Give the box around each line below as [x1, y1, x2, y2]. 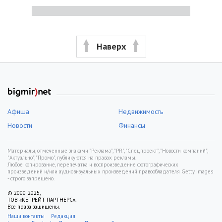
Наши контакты [7, 212, 45, 220]
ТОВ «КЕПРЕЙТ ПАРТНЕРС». [7, 196, 76, 203]
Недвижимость [118, 107, 163, 116]
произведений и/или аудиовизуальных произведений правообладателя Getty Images [7, 167, 213, 175]
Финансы [118, 120, 145, 130]
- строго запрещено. [7, 174, 55, 182]
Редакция [51, 212, 75, 220]
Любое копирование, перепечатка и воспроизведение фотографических [7, 161, 178, 168]
